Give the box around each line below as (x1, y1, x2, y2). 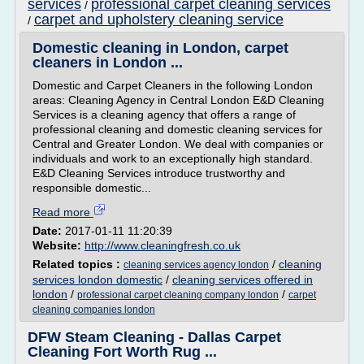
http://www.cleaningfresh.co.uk (84, 239, 240, 252)
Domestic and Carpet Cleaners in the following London (32, 79, 313, 92)
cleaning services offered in (172, 273, 313, 286)
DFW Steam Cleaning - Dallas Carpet (28, 329, 281, 345)
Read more (32, 206, 93, 219)
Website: (32, 239, 84, 252)
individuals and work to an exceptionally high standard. (32, 152, 313, 165)
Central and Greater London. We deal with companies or (32, 137, 323, 150)
